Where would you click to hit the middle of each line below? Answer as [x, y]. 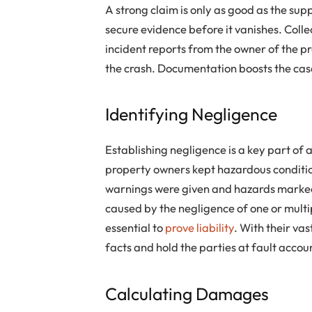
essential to [135, 228]
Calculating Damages [187, 293]
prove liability [200, 228]
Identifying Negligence [192, 114]
